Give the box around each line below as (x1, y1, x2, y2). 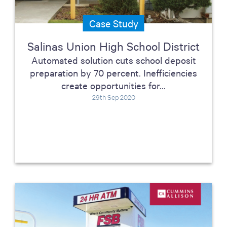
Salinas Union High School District (27, 39, 200, 53)
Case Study (89, 17, 138, 29)
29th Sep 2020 (92, 92, 135, 101)
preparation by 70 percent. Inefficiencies (30, 66, 197, 79)
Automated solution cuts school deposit (31, 54, 196, 66)
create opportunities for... (61, 79, 166, 91)
